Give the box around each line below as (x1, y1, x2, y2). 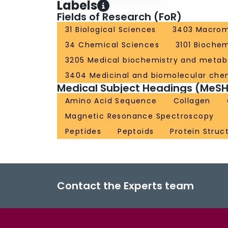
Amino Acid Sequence (65, 96, 157, 106)
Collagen (173, 96, 211, 106)
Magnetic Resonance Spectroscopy (65, 111, 214, 122)
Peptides (65, 126, 102, 137)
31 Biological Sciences (65, 24, 156, 35)
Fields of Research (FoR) (57, 10, 182, 24)
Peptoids (118, 126, 154, 137)
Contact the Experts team (57, 179, 194, 193)
